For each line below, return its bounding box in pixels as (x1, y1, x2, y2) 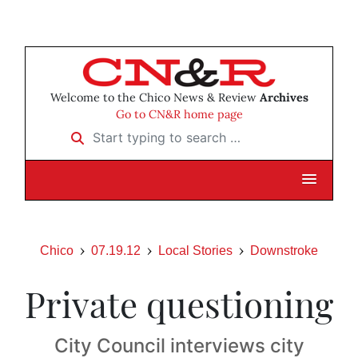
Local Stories (158, 244, 233, 258)
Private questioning (25, 280, 333, 328)
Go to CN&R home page (115, 107, 243, 122)
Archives (259, 90, 308, 105)
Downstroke (250, 244, 318, 258)
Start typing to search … (61, 124, 203, 141)
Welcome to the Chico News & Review (50, 90, 260, 105)
